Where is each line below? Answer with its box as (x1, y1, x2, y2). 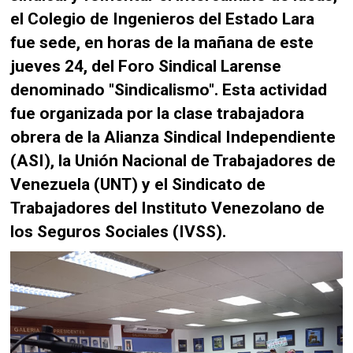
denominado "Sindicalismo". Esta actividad (10, 79, 328, 99)
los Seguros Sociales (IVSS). (10, 221, 227, 241)
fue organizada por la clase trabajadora (10, 102, 305, 123)
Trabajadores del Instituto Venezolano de (10, 197, 325, 217)
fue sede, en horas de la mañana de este (10, 32, 314, 52)
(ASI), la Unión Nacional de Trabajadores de (10, 150, 336, 170)
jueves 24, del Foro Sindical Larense (10, 55, 282, 76)
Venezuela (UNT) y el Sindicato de (10, 173, 266, 194)
